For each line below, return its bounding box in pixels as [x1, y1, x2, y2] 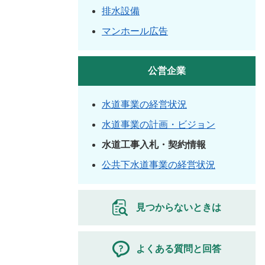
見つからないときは [136, 202, 221, 212]
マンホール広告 [102, 26, 168, 36]
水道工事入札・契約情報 [102, 140, 206, 150]
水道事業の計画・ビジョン [102, 119, 215, 130]
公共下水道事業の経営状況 [102, 160, 215, 170]
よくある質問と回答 [136, 244, 221, 254]
